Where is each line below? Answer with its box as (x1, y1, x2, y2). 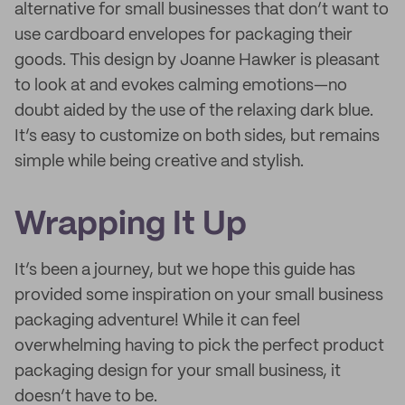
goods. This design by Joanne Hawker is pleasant (14, 52, 380, 69)
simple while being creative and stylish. (14, 154, 304, 170)
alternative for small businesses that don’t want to (14, 2, 389, 18)
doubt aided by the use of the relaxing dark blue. (14, 103, 373, 119)
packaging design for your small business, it (14, 363, 341, 380)
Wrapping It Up (14, 210, 247, 240)
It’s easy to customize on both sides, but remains (14, 128, 380, 145)
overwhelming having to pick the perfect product (14, 338, 384, 354)
